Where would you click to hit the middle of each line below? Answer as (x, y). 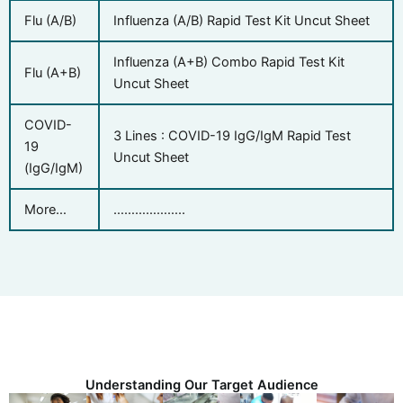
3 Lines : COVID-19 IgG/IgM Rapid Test (232, 136)
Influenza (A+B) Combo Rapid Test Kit (228, 63)
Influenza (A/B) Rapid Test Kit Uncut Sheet (241, 21)
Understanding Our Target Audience (201, 385)
